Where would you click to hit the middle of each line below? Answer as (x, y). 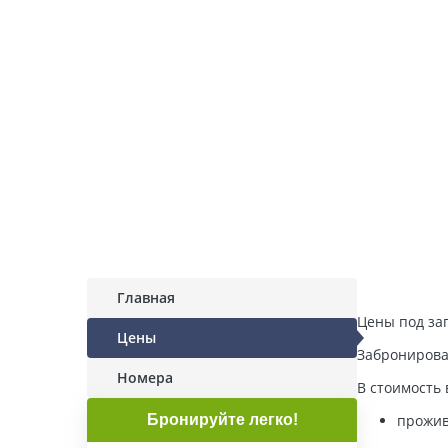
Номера (145, 377)
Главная (146, 297)
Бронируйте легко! (222, 419)
